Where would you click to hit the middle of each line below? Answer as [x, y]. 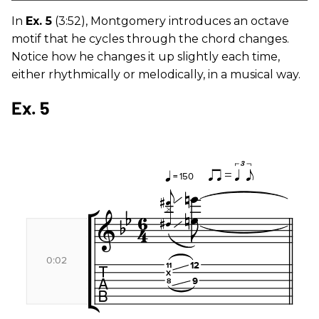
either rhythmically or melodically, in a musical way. [156, 74]
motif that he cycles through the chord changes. [150, 39]
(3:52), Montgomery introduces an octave [171, 21]
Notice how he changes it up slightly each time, [146, 57]
